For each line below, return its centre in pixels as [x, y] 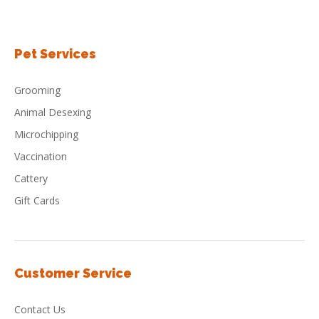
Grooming [37, 90]
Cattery [31, 178]
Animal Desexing [53, 112]
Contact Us [40, 309]
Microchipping [46, 134]
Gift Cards [37, 200]
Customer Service [73, 273]
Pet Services [55, 54]
